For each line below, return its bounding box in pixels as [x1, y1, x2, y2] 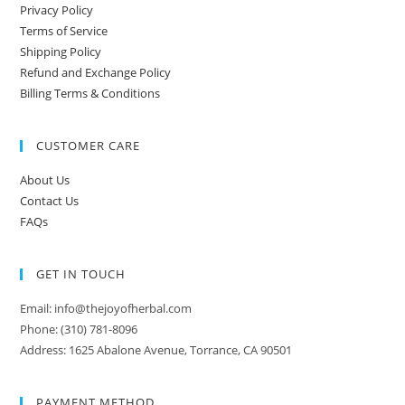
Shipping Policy [20, 42, 102, 60]
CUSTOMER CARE [36, 137, 141, 154]
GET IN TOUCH [36, 265, 127, 282]
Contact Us [20, 192, 80, 209]
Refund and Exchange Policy [20, 63, 172, 80]
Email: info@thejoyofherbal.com [20, 299, 193, 316]
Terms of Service [20, 22, 108, 39]
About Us [20, 171, 71, 188]
